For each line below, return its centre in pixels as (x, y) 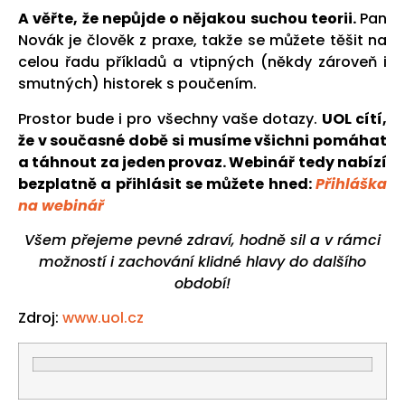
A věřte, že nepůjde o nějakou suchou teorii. (189, 19)
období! (202, 284)
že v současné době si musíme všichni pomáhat (202, 140)
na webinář (61, 205)
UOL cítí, (354, 118)
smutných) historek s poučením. (137, 84)
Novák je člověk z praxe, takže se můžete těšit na (202, 41)
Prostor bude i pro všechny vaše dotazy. (170, 118)
